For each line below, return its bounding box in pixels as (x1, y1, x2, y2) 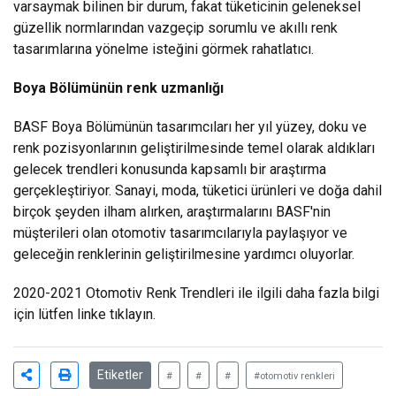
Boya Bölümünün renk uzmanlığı (13, 79, 224, 96)
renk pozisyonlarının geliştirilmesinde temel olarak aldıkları (13, 139, 375, 156)
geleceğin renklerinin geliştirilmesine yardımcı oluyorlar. (13, 245, 354, 263)
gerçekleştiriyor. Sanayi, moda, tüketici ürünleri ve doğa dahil (13, 181, 382, 199)
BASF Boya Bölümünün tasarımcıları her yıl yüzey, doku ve (13, 118, 367, 135)
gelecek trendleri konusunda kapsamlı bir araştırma (13, 160, 326, 178)
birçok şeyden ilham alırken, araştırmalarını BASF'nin (13, 202, 331, 220)
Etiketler (97, 367, 143, 382)
